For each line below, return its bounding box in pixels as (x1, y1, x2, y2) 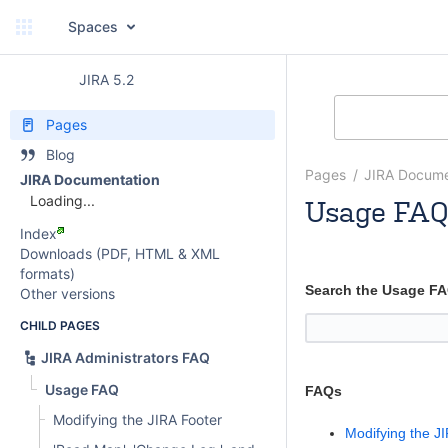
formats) (20, 265, 75, 283)
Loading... (30, 192, 95, 210)
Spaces (68, 18, 118, 35)
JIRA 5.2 (78, 71, 134, 88)
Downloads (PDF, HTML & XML (20, 245, 220, 263)
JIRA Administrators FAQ (41, 349, 210, 367)
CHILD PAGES (20, 318, 100, 334)
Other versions (20, 285, 115, 303)
